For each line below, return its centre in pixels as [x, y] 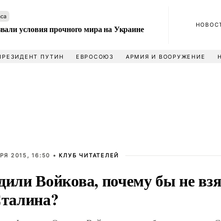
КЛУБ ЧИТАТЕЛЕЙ [89, 155]
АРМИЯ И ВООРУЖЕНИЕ [166, 57]
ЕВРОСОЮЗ [95, 57]
